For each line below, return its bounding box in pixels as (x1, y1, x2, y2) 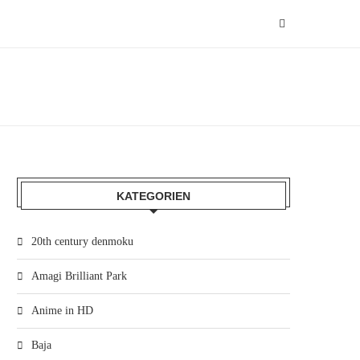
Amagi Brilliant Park (31, 270, 127, 282)
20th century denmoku (31, 235, 133, 247)
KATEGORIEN (117, 190, 190, 202)
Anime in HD (31, 305, 93, 317)
